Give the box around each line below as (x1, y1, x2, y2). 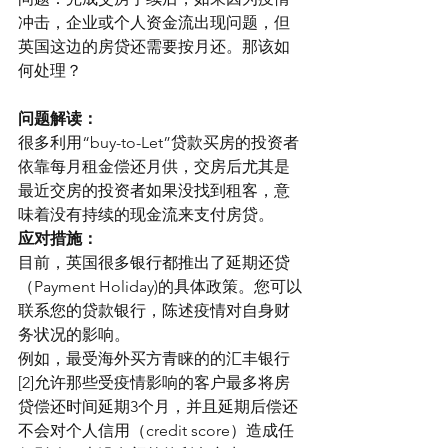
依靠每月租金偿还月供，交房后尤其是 (18, 157, 290, 176)
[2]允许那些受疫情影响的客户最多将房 (18, 373, 290, 392)
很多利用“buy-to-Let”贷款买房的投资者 (18, 133, 299, 152)
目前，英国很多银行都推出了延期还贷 (18, 253, 290, 272)
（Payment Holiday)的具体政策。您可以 (18, 277, 302, 296)
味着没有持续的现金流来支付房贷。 (18, 205, 274, 224)
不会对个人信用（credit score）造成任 (18, 421, 294, 440)
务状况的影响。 (18, 325, 130, 344)
